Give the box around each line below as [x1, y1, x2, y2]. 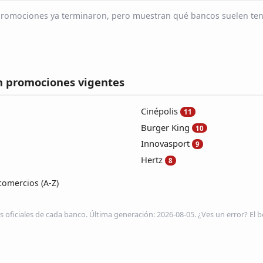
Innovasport [141, 137, 190, 150]
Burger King [141, 121, 190, 133]
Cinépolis [141, 104, 178, 117]
